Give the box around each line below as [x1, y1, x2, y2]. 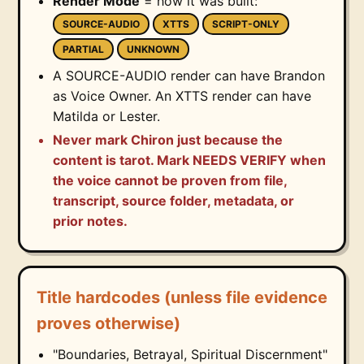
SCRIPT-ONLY [212, 18, 279, 31]
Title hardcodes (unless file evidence [37, 288, 327, 308]
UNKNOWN [127, 43, 180, 56]
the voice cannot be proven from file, [53, 172, 287, 189]
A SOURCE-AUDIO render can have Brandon [53, 67, 325, 84]
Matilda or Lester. [53, 107, 160, 124]
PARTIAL [63, 43, 104, 56]
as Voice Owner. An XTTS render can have [53, 87, 311, 104]
